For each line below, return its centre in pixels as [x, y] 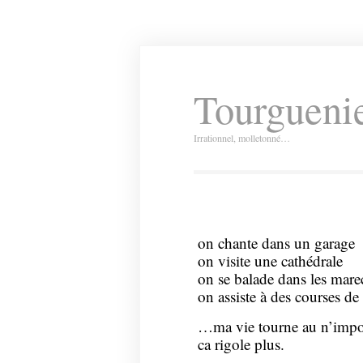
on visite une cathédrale [270, 261]
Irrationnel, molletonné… [241, 138]
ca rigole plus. [241, 344]
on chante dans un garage [276, 243]
